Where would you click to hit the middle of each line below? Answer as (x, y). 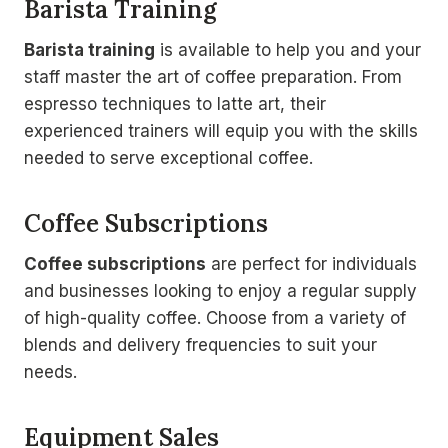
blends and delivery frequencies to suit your (200, 344)
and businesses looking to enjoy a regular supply (220, 290)
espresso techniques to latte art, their (175, 103)
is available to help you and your (288, 49)
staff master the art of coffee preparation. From (213, 76)
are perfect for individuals (311, 263)
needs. (50, 371)
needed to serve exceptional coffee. (168, 157)
